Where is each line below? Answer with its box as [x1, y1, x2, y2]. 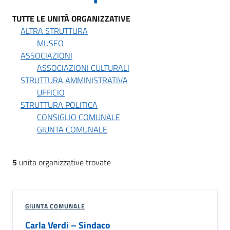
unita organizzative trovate [17, 156, 111, 168]
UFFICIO [37, 86, 65, 99]
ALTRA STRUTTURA [21, 24, 88, 37]
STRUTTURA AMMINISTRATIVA [21, 73, 128, 86]
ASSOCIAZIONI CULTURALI [37, 61, 129, 74]
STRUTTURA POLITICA [21, 98, 98, 111]
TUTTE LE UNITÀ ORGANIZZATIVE [12, 12, 130, 25]
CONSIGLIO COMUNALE [37, 110, 120, 123]
